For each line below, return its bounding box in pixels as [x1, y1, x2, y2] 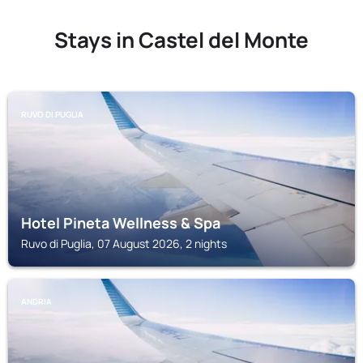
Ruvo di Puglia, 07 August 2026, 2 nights [21, 236, 227, 251]
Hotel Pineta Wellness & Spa [21, 213, 220, 233]
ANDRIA [21, 296, 52, 307]
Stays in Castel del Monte [54, 25, 309, 54]
